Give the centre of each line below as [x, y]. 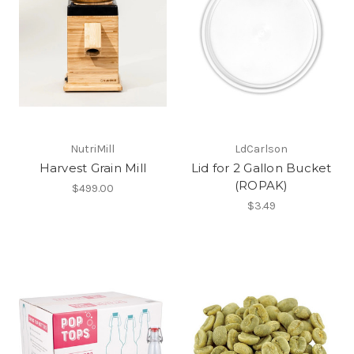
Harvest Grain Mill [92, 168]
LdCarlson [262, 149]
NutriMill [93, 149]
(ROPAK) [261, 186]
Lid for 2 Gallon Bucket [261, 168]
